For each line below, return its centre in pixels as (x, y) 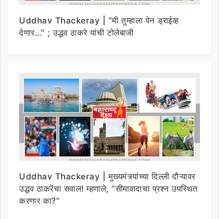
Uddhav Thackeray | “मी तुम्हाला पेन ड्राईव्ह (99, 20)
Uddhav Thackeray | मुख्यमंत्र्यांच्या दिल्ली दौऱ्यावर (107, 176)
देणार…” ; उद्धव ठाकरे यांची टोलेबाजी (77, 33)
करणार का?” (39, 201)
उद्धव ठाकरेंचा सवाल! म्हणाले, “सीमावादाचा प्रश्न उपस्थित (108, 188)
